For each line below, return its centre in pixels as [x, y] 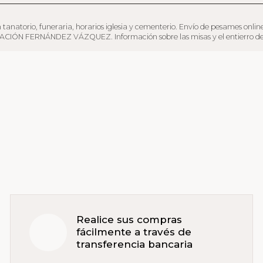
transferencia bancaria [135, 245]
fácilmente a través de [134, 232]
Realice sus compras [129, 220]
